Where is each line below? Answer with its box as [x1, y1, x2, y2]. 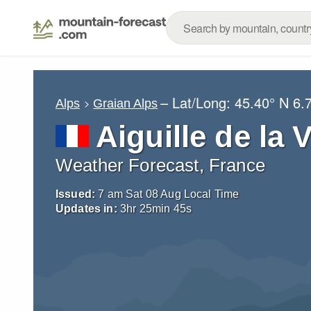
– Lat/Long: [160, 92, 235, 112]
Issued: [56, 188, 96, 200]
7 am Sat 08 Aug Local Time [98, 188, 239, 200]
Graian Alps [93, 96, 158, 110]
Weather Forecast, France [56, 155, 265, 175]
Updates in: [56, 203, 117, 215]
